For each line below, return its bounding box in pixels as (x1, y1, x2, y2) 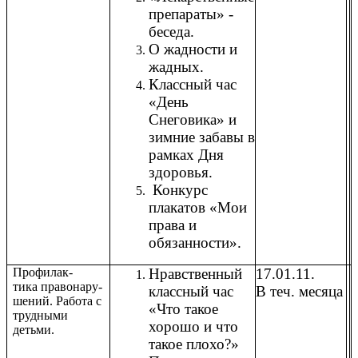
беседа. (149, 23, 194, 41)
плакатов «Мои (149, 199, 247, 217)
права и (149, 217, 197, 234)
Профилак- (13, 265, 74, 280)
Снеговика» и (149, 111, 237, 129)
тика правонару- (13, 280, 103, 294)
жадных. (149, 58, 204, 76)
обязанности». (149, 234, 241, 252)
